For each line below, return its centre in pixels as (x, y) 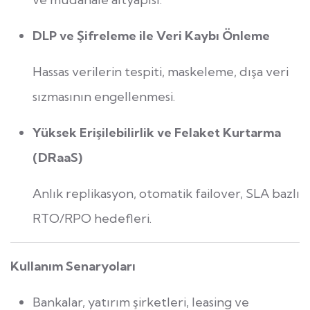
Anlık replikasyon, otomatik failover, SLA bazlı (166, 194)
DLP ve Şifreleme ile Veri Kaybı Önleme (151, 36)
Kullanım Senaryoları (73, 266)
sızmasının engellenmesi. (104, 97)
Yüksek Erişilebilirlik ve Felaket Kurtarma (157, 133)
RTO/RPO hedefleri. (92, 219)
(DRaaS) (57, 158)
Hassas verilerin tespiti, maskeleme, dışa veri (161, 72)
